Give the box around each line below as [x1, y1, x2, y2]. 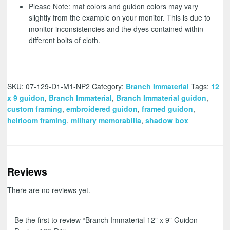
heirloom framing [7, 115, 67, 126]
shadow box [145, 115, 188, 126]
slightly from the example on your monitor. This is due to [29, 12, 211, 23]
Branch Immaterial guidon [116, 92, 206, 103]
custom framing [7, 104, 62, 114]
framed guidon [142, 104, 193, 114]
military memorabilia [71, 115, 141, 126]
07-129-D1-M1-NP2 [26, 81, 90, 92]
